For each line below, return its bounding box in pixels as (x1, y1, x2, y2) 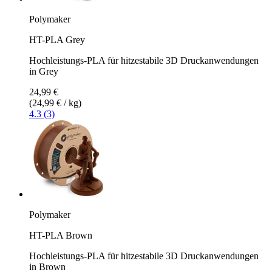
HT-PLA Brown (29, 229, 92, 240)
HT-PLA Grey (29, 34, 85, 45)
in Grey (29, 66, 58, 76)
